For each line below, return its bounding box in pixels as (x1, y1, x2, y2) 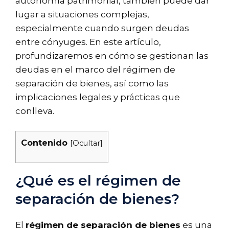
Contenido (21, 138, 67, 148)
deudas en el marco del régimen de (15, 64, 175, 75)
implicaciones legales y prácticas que (15, 91, 180, 102)
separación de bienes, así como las (15, 78, 169, 88)
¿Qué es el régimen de (15, 172, 181, 190)
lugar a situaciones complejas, (15, 9, 149, 19)
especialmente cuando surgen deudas (15, 22, 189, 33)
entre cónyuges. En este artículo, (15, 36, 161, 47)
